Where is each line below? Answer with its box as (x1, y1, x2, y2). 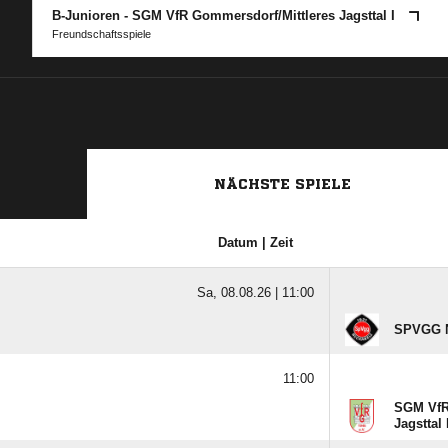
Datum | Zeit (218, 235, 293, 250)
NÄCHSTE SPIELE (213, 177, 351, 191)
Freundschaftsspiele (52, 28, 151, 40)
